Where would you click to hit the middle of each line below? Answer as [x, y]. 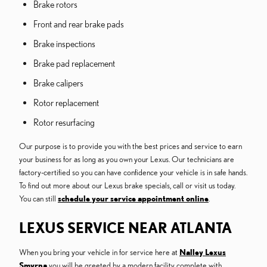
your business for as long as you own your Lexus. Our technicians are [127, 159]
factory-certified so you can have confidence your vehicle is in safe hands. [133, 173]
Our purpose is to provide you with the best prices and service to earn [131, 146]
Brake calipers [58, 83]
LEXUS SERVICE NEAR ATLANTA [125, 228]
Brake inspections [64, 44]
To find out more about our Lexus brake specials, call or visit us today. [127, 186]
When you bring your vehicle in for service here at [99, 252]
